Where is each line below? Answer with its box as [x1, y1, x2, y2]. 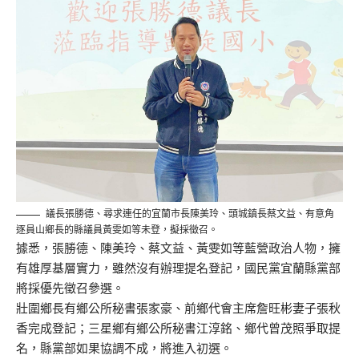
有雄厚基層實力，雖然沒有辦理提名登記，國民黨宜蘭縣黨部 [16, 260, 341, 276]
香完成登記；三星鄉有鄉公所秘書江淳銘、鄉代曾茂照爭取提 [16, 321, 341, 337]
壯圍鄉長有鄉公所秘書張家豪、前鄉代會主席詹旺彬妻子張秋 [16, 301, 341, 317]
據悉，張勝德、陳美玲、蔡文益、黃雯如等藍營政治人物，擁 [16, 240, 341, 256]
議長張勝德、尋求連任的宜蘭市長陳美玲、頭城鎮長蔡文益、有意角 [46, 208, 334, 220]
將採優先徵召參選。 [16, 280, 124, 296]
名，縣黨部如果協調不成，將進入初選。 [16, 341, 232, 357]
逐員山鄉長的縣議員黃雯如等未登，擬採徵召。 [16, 224, 218, 236]
